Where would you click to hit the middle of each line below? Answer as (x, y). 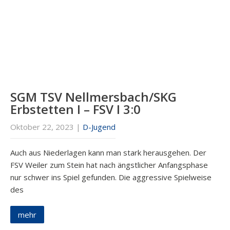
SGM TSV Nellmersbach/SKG (93, 97)
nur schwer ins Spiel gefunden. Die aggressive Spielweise (111, 177)
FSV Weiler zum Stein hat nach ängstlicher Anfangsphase (109, 165)
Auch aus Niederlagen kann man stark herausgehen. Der (108, 153)
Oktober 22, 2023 (42, 127)
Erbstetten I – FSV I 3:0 (75, 109)
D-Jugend (99, 127)
